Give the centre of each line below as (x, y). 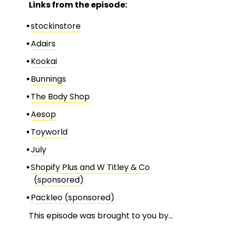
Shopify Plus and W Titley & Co (90, 167)
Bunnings (48, 79)
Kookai (44, 61)
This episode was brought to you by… (101, 215)
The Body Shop (60, 96)
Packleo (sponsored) (72, 197)
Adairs (43, 43)
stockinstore (55, 26)
